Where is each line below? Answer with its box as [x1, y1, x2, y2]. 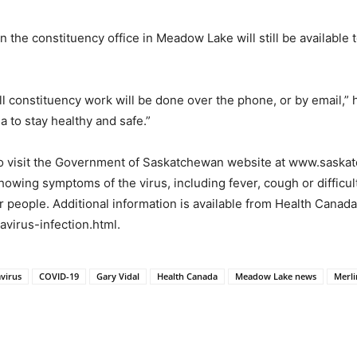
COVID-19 [39, 270, 79, 283]
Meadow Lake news [235, 270, 316, 283]
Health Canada [157, 270, 218, 283]
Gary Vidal [96, 270, 139, 283]
